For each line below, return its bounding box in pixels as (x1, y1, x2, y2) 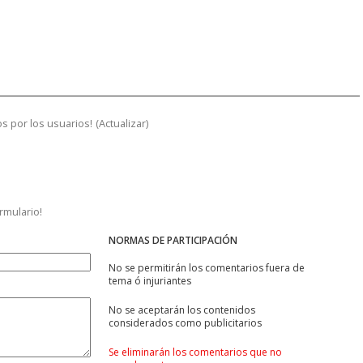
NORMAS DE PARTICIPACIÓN (109, 233, 237, 248)
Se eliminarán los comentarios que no (109, 345, 282, 360)
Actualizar (99, 116, 146, 131)
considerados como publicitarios (109, 316, 262, 331)
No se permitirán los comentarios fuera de (109, 261, 305, 275)
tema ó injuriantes (109, 274, 191, 288)
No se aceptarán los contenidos (109, 303, 255, 318)
